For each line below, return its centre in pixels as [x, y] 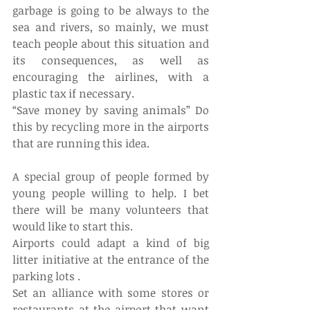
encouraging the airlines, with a [111, 76]
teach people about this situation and [111, 43]
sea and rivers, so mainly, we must [111, 27]
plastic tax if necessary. [73, 93]
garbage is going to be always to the [111, 10]
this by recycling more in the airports [111, 126]
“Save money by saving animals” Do [111, 110]
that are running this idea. [81, 143]
